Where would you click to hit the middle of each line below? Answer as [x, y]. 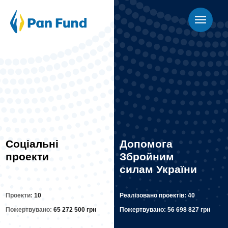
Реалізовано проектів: [154, 195]
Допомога [146, 144]
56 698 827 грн [189, 210]
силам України [159, 169]
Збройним [147, 156]
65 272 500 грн [75, 210]
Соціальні [32, 144]
